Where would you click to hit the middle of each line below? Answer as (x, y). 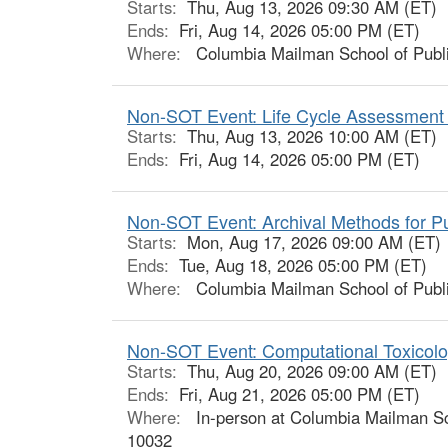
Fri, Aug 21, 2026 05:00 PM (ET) (299, 393)
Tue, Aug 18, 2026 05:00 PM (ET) (303, 264)
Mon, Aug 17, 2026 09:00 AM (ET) (314, 241)
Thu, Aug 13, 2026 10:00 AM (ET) (312, 135)
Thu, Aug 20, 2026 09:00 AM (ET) (312, 370)
